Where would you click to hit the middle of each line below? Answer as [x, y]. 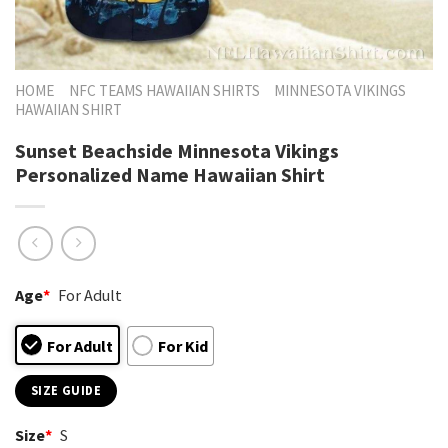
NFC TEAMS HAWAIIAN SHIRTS [164, 90]
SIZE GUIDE [66, 390]
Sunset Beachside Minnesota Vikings [177, 150]
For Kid [182, 345]
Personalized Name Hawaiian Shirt [170, 174]
